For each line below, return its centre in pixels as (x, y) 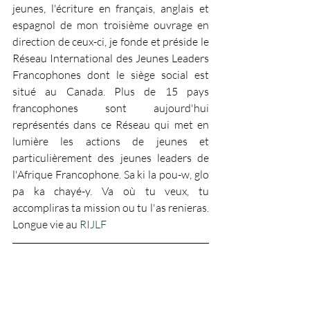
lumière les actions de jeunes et (111, 141)
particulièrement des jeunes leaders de (111, 157)
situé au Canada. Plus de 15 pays (111, 91)
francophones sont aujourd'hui (111, 108)
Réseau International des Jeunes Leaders (111, 58)
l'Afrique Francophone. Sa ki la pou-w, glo (111, 174)
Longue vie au (46, 224)
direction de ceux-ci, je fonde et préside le (111, 41)
